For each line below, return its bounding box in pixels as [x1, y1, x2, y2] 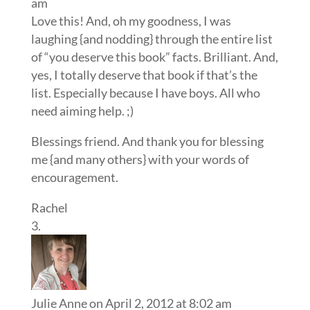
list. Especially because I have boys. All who [30, 85, 260, 101]
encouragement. [30, 170, 118, 185]
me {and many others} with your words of [30, 152, 249, 167]
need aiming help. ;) [30, 103, 134, 119]
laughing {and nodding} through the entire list [30, 31, 273, 47]
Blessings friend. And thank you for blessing [30, 134, 264, 149]
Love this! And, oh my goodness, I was [30, 13, 231, 29]
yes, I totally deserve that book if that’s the [30, 67, 257, 83]
